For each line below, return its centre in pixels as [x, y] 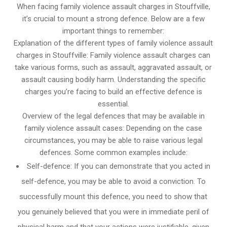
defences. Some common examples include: [113, 152]
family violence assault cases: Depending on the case [113, 128]
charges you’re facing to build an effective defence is [113, 91]
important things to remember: [113, 31]
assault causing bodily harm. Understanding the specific [113, 79]
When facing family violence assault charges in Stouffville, [113, 6]
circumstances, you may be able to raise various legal [113, 140]
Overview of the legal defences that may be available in [113, 116]
